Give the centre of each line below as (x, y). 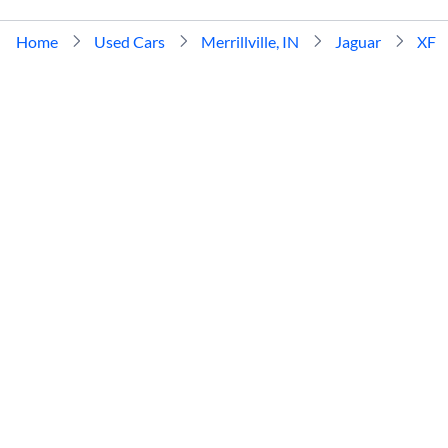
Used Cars (129, 41)
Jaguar (358, 41)
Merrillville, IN (250, 41)
